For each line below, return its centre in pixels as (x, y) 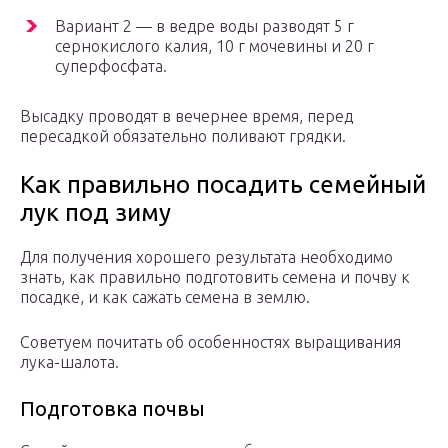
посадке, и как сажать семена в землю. (165, 297)
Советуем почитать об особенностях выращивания (210, 342)
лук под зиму (95, 213)
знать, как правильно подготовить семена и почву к (215, 277)
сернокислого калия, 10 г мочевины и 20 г (214, 46)
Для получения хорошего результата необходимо (206, 257)
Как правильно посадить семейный (223, 185)
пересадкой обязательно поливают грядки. (183, 136)
